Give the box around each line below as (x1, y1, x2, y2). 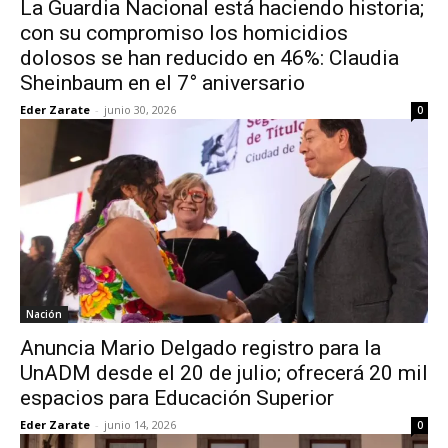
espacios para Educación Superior (20, 386, 334, 410)
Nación (26, 307, 62, 321)
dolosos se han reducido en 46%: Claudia (20, 46, 399, 70)
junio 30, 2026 (104, 102, 176, 117)
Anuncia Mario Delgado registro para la (20, 336, 381, 360)
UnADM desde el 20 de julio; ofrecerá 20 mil (20, 361, 428, 385)
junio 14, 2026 (104, 417, 176, 432)
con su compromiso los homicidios (20, 21, 348, 45)
